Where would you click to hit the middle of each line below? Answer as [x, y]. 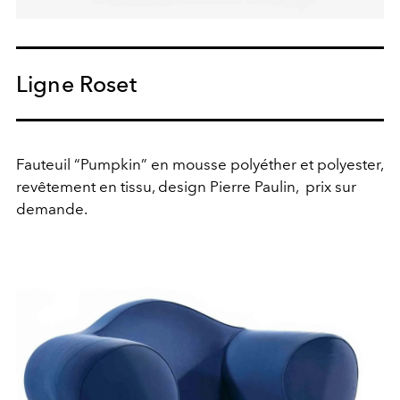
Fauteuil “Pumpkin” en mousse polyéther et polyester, [200, 165]
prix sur [331, 187]
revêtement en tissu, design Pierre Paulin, [157, 187]
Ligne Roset [76, 84]
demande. [52, 209]
